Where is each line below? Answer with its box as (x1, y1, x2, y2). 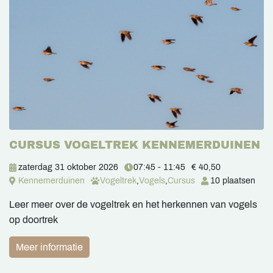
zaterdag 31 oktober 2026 (18, 162, 118, 172)
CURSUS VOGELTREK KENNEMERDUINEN (9, 138, 260, 151)
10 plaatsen (210, 175, 255, 185)
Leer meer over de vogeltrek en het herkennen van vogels (9, 199, 257, 210)
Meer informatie (16, 241, 83, 252)
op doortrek (9, 214, 58, 225)
